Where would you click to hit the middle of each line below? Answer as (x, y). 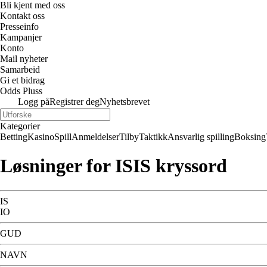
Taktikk (153, 137)
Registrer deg (74, 102)
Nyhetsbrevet (125, 102)
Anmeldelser (95, 137)
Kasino (41, 137)
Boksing (250, 137)
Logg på (34, 102)
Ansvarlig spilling (201, 137)
